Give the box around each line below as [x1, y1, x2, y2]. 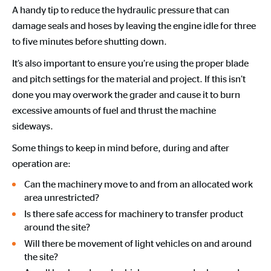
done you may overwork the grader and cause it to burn [12, 88, 240, 100]
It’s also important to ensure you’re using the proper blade [12, 57, 249, 69]
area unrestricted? [24, 191, 99, 203]
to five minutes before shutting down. [12, 35, 169, 47]
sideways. [12, 120, 55, 132]
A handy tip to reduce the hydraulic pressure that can [12, 4, 229, 16]
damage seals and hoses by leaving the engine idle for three [12, 19, 256, 31]
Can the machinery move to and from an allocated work [24, 178, 253, 190]
